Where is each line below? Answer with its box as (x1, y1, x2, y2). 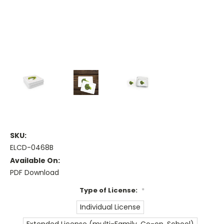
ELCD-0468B (10, 142, 53, 153)
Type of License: (79, 185, 139, 195)
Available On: (10, 155, 60, 166)
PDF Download (10, 167, 59, 178)
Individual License (80, 202, 140, 212)
